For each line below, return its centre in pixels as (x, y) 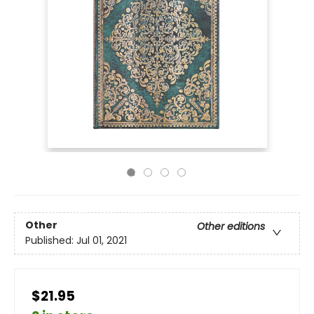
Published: (51, 241)
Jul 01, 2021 (102, 241)
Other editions (231, 227)
